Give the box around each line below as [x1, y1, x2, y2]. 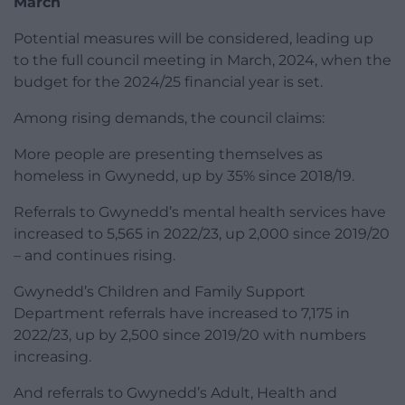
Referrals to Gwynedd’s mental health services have [14, 203, 386, 221]
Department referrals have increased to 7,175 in [14, 305, 350, 323]
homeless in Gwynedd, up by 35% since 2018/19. [14, 167, 354, 185]
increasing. [14, 348, 91, 366]
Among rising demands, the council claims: [14, 109, 325, 127]
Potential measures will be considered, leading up [14, 30, 373, 48]
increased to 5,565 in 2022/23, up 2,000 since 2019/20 [14, 225, 390, 243]
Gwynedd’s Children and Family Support [14, 283, 306, 301]
